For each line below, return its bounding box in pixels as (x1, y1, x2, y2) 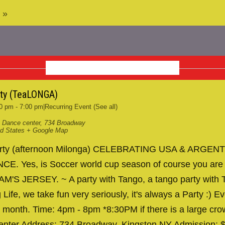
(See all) (93, 103, 118, 110)
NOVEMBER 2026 (71, 61, 154, 75)
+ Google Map (26, 127, 68, 134)
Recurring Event (44, 103, 93, 110)
